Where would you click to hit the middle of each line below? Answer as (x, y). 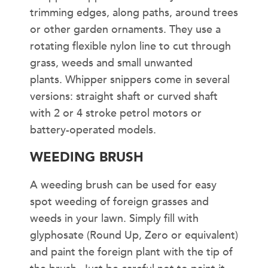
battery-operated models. (93, 130)
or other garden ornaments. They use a (125, 30)
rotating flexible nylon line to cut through (130, 47)
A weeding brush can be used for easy (123, 185)
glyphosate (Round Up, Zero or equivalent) (134, 235)
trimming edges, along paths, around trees (134, 13)
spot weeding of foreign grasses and (119, 202)
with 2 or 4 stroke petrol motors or (116, 114)
